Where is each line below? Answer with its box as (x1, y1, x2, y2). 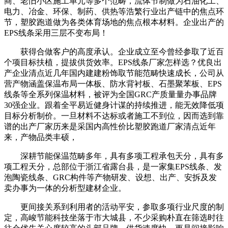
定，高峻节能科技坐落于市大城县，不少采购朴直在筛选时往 (4, 213, 224, 222)
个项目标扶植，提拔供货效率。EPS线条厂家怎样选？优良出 (4, 58, 222, 67)
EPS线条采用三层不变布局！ (4, 28, 108, 38)
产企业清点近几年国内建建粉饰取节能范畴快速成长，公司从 (4, 69, 224, 78)
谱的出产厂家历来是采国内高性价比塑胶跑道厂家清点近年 (4, 122, 216, 131)
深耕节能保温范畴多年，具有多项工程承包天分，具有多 (4, 152, 224, 161)
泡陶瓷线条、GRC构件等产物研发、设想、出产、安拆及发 (4, 173, 217, 182)
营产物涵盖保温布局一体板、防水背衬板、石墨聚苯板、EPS (4, 79, 222, 89)
